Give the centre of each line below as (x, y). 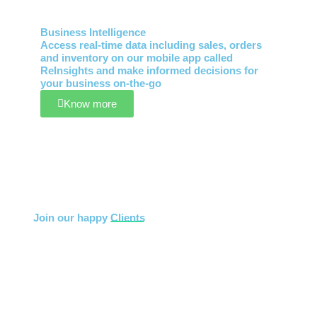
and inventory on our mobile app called (136, 58)
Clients (127, 218)
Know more (90, 103)
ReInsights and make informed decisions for (149, 70)
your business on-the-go (100, 83)
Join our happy (71, 218)
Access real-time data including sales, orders (151, 45)
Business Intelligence (93, 32)
